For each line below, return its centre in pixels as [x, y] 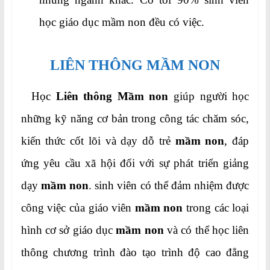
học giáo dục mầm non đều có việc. [121, 22]
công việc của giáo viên [78, 208]
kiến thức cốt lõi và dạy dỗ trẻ [98, 141]
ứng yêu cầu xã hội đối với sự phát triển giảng [135, 163]
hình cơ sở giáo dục [68, 230]
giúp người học [212, 96]
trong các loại [218, 208]
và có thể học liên [206, 230]
